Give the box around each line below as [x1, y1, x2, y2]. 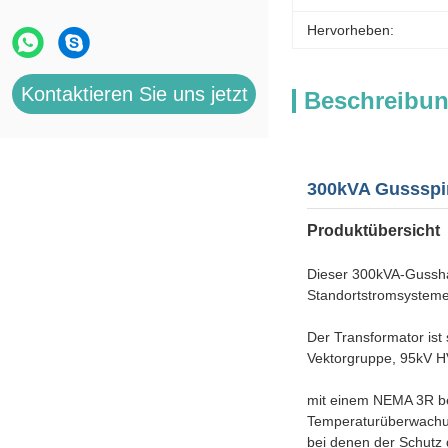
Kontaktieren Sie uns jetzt [20, 83, 248, 105]
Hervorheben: [307, 22, 394, 38]
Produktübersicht [307, 222, 440, 239]
